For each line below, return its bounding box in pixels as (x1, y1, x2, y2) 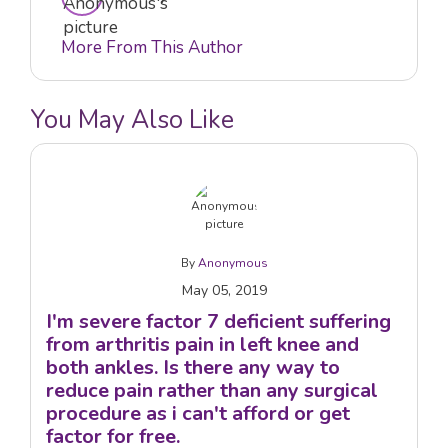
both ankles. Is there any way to (46, 353, 340, 381)
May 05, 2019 (181, 280, 267, 300)
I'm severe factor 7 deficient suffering (46, 307, 391, 335)
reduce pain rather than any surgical (46, 376, 378, 404)
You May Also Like (30, 102, 234, 137)
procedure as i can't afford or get (46, 399, 350, 427)
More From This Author (61, 35, 243, 59)
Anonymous (197, 254, 268, 271)
